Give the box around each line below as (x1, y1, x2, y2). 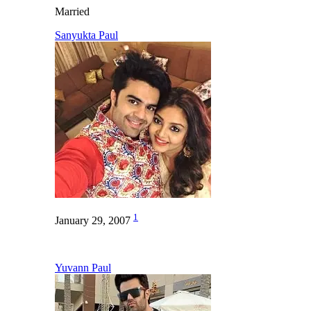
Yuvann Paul (55, 261, 111, 274)
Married (55, 5, 90, 17)
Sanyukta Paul (55, 28, 118, 41)
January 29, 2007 (55, 215, 133, 227)
